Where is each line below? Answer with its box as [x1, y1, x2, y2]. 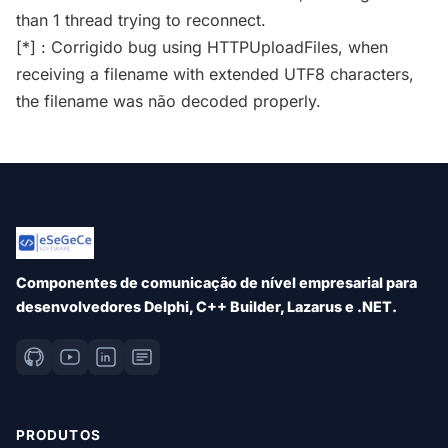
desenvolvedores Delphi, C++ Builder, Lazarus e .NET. [16, 298, 397, 316]
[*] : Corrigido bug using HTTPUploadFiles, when [16, 37, 388, 58]
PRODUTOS [16, 427, 101, 444]
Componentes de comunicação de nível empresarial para [16, 274, 417, 292]
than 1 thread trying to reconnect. [16, 10, 266, 31]
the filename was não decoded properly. [16, 91, 321, 112]
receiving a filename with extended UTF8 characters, [16, 64, 414, 85]
